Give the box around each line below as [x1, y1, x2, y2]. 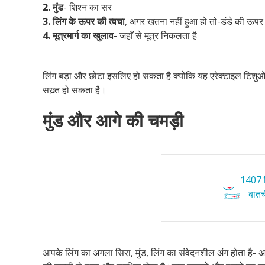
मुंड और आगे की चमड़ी [43, 108, 183, 133]
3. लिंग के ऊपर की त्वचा [43, 15, 125, 28]
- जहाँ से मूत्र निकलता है [114, 29, 197, 42]
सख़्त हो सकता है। [43, 83, 106, 96]
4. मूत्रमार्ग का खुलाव [43, 29, 114, 42]
